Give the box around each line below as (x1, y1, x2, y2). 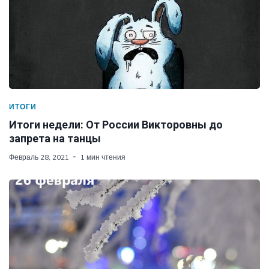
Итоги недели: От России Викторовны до (9, 118, 223, 131)
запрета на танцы (9, 131, 101, 145)
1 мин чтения (80, 152, 125, 162)
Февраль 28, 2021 (9, 152, 69, 162)
